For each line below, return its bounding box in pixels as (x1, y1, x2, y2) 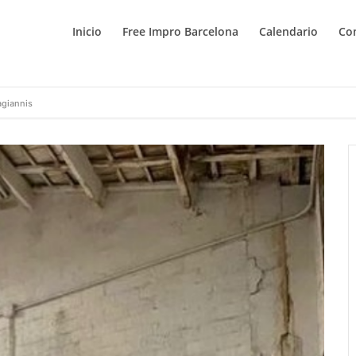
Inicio (72, 24, 103, 39)
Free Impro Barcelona (122, 24, 239, 39)
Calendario (259, 24, 319, 39)
